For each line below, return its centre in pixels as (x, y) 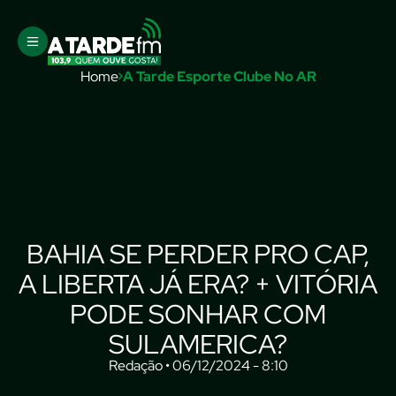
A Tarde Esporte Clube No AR (219, 76)
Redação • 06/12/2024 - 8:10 (198, 366)
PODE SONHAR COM (198, 314)
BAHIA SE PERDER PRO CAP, (198, 254)
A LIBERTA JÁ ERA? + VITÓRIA (198, 284)
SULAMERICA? (198, 344)
